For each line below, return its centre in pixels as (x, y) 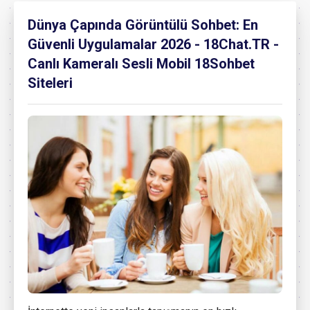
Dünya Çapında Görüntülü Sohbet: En (143, 25)
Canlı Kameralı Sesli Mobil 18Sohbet (141, 64)
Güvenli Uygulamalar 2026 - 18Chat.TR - (153, 44)
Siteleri (50, 83)
